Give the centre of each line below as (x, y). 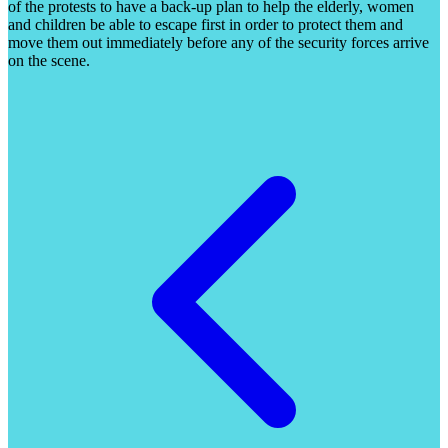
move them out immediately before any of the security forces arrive (218, 42)
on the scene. (49, 60)
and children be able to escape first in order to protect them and (205, 24)
